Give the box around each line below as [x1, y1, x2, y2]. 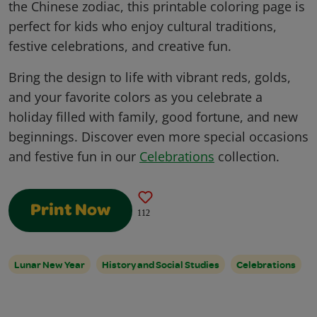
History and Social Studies [102, 258, 219, 272]
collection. [214, 148, 279, 166]
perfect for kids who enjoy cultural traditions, [8, 18, 277, 35]
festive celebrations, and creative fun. [8, 38, 231, 55]
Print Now [30, 203, 110, 221]
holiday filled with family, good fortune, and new [8, 108, 298, 126]
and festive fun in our [8, 148, 139, 166]
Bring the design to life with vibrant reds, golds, [8, 69, 291, 86]
